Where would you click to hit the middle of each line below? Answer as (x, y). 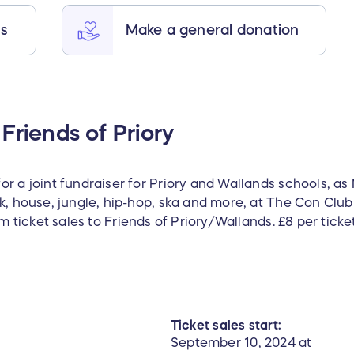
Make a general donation (212, 30)
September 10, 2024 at (241, 343)
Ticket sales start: (226, 325)
